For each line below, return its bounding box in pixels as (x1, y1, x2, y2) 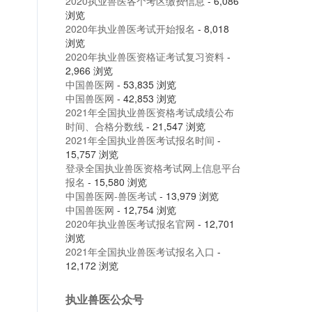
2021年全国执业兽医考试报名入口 (65, 244, 214, 258)
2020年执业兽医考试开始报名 (65, 22, 195, 36)
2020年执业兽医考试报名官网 (65, 217, 195, 231)
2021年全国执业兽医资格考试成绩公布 (65, 105, 234, 119)
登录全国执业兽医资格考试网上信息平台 (65, 161, 241, 175)
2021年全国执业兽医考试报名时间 (65, 133, 214, 147)
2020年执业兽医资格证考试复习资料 (65, 49, 224, 63)
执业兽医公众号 (65, 291, 143, 307)
